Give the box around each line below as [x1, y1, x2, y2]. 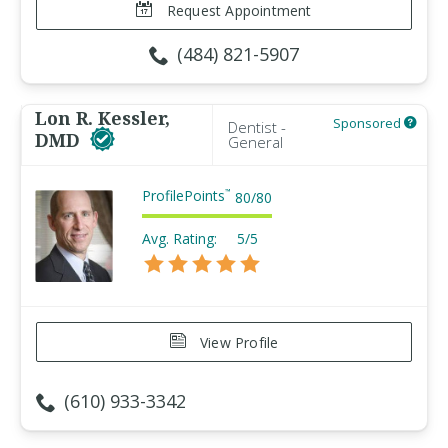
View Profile [195, 333, 279, 352]
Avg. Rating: [142, 229, 217, 248]
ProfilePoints [142, 186, 225, 205]
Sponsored [333, 114, 404, 132]
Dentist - [228, 117, 286, 137]
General [228, 132, 283, 152]
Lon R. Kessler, [35, 106, 170, 130]
